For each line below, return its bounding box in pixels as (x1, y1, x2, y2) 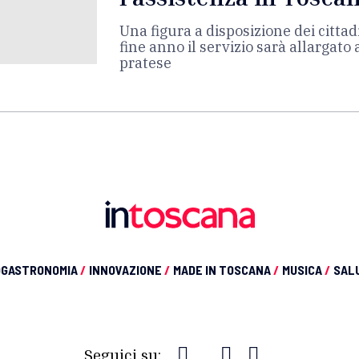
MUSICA (282, 262, 325, 277)
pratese (119, 54, 171, 72)
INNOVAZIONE (89, 262, 164, 277)
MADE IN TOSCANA (173, 262, 273, 277)
